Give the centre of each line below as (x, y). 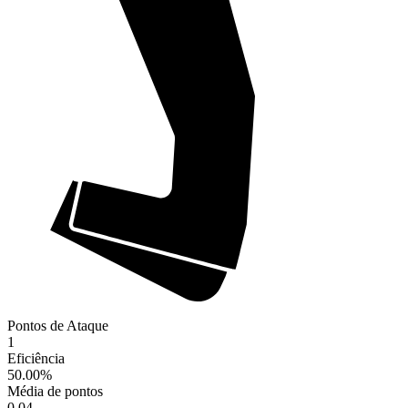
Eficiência (36, 359)
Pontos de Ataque (58, 326)
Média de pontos (55, 392)
